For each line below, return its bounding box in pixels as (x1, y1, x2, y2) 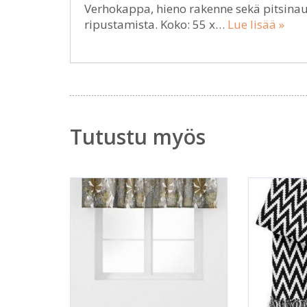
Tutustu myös (70, 123, 206, 151)
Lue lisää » (228, 16, 284, 32)
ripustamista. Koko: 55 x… (84, 16, 228, 32)
